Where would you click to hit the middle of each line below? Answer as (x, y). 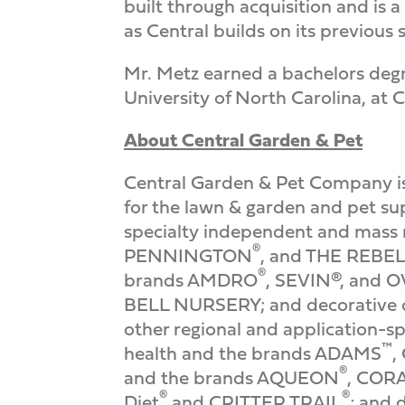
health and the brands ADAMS (253, 353)
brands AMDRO (191, 280)
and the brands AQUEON (231, 377)
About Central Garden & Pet (243, 140)
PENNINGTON (188, 255)
